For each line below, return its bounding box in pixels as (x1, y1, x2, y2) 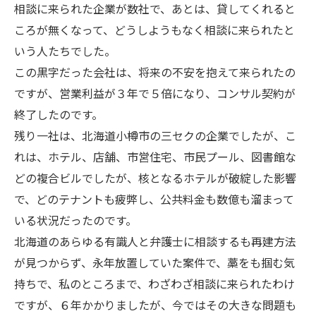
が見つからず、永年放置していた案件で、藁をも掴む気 (14, 254, 295, 271)
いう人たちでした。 (14, 42, 116, 59)
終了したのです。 (14, 106, 103, 123)
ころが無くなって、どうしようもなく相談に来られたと (14, 21, 295, 38)
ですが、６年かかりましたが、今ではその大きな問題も (14, 296, 296, 313)
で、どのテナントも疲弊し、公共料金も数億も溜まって (14, 190, 294, 207)
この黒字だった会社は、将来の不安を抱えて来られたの (14, 63, 296, 80)
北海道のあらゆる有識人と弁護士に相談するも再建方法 (14, 233, 296, 250)
